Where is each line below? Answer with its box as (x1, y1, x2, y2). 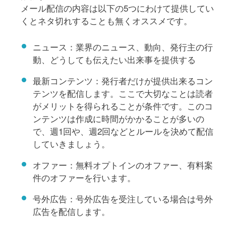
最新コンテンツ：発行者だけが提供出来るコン (32, 74, 213, 87)
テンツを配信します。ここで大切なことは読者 (32, 87, 213, 100)
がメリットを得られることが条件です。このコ (32, 99, 213, 112)
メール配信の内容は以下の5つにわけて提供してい (20, 2, 214, 15)
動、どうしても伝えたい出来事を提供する (32, 53, 196, 66)
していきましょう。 (32, 137, 110, 150)
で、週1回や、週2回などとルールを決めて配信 (32, 125, 213, 138)
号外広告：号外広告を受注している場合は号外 (32, 192, 213, 205)
